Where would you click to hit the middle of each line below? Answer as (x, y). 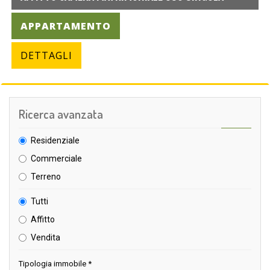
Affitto (43, 220)
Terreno (46, 177)
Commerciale (56, 159)
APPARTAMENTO (66, 26)
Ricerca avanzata (61, 114)
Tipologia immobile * (55, 264)
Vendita (46, 238)
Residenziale (55, 141)
